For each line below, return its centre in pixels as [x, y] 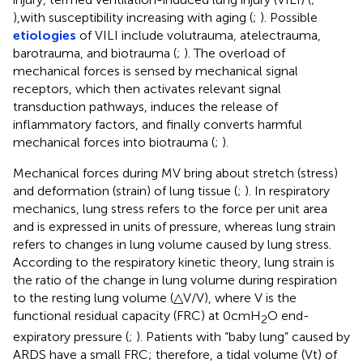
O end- [288, 315]
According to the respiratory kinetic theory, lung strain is [174, 262]
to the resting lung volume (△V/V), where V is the [155, 297]
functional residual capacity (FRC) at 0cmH [137, 315]
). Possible [289, 17]
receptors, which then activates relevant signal [147, 88]
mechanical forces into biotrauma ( [114, 142]
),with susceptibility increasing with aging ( [133, 17]
